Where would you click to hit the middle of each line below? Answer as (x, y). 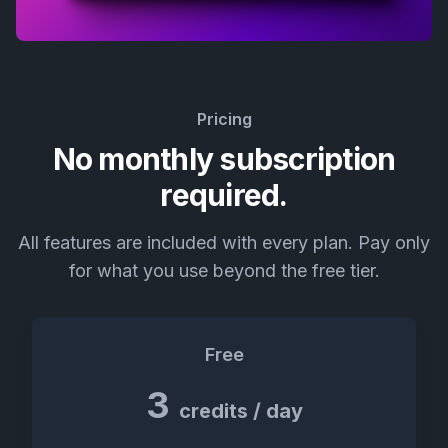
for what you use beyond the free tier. (224, 270)
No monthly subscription (224, 158)
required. (224, 194)
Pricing (224, 118)
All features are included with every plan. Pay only (224, 242)
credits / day (240, 410)
